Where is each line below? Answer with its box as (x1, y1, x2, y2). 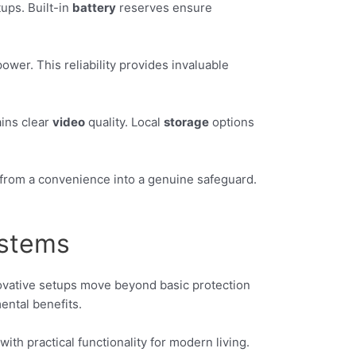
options (209, 114, 254, 130)
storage (164, 114, 209, 130)
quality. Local (85, 114, 164, 130)
